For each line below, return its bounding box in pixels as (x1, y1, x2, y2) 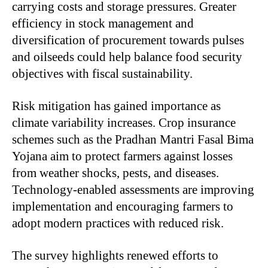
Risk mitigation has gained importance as (12, 99, 221, 114)
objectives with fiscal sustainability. (12, 66, 193, 81)
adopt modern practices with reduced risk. (12, 216, 224, 231)
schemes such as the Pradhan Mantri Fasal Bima (12, 132, 254, 147)
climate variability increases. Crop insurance (12, 115, 236, 130)
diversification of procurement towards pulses (12, 33, 244, 48)
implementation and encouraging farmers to (12, 199, 233, 214)
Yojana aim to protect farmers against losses (12, 149, 233, 164)
